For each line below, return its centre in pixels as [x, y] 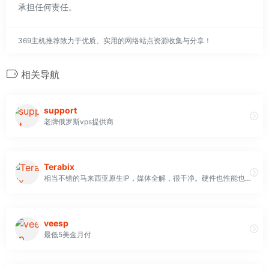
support [60, 110]
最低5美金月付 [68, 235]
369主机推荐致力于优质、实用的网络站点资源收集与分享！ [115, 40]
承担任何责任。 [47, 7]
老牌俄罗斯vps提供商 [79, 122]
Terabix [59, 167]
